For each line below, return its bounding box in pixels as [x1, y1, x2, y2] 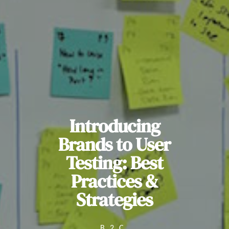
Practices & [71, 169, 158, 194]
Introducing [69, 113, 160, 139]
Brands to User [58, 132, 171, 157]
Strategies [76, 187, 153, 213]
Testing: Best [66, 150, 163, 176]
